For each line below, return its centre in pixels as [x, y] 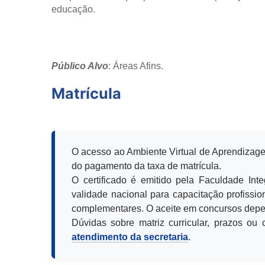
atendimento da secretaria [130, 237]
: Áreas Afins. [136, 66]
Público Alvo [80, 66]
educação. [73, 9]
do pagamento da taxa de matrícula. [146, 166]
